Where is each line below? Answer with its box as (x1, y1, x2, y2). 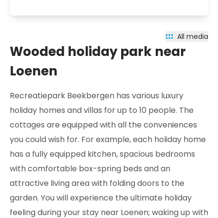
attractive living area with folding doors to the (10, 178, 184, 189)
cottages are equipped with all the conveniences (10, 119, 197, 130)
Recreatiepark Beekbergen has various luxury (10, 90, 183, 101)
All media (177, 32, 208, 41)
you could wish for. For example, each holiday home (10, 134, 206, 145)
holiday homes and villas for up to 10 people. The (10, 105, 194, 116)
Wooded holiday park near (10, 43, 186, 60)
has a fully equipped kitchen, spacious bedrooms (10, 148, 195, 160)
